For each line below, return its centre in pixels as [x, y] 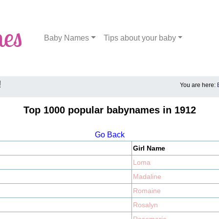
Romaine [147, 191]
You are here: [198, 85]
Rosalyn [145, 205]
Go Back [109, 135]
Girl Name [149, 148]
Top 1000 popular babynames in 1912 [109, 110]
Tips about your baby [140, 38]
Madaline [147, 176]
